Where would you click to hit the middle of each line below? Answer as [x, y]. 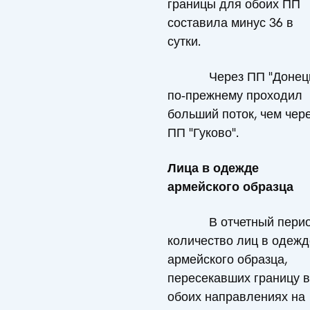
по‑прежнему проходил [235, 95]
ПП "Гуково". [203, 133]
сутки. [184, 42]
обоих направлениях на [236, 297]
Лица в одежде [213, 168]
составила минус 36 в [230, 23]
